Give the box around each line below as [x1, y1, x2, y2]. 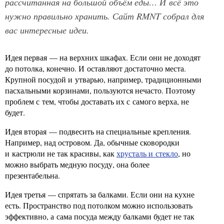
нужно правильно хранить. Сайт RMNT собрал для [5, 9, 204, 22]
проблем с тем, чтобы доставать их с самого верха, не [5, 96, 189, 106]
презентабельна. [5, 170, 60, 180]
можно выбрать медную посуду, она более [5, 159, 149, 169]
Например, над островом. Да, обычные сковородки [5, 137, 179, 147]
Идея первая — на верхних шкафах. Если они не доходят [5, 52, 200, 62]
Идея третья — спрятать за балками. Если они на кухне [5, 189, 194, 199]
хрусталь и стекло [116, 148, 178, 158]
